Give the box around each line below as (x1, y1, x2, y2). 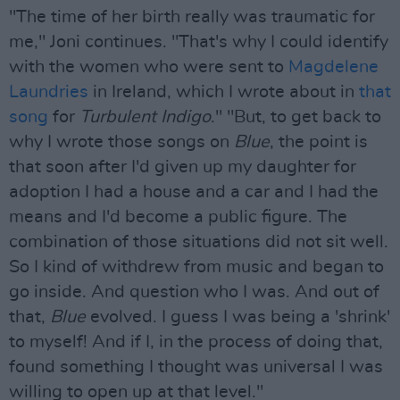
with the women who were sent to (9, 57, 288, 76)
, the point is (270, 132, 368, 151)
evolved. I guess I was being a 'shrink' (86, 307, 390, 326)
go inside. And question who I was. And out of (9, 282, 379, 301)
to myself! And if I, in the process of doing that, (9, 332, 383, 351)
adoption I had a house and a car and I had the (9, 182, 379, 201)
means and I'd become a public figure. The (9, 207, 347, 226)
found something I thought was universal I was (9, 357, 383, 376)
